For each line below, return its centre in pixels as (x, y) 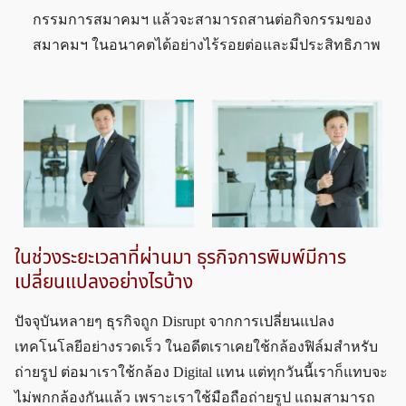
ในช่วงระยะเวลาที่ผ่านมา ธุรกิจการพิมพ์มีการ (180, 257)
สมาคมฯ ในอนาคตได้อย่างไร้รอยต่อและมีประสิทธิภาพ (207, 45)
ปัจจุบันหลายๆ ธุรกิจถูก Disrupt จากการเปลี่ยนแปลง (174, 321)
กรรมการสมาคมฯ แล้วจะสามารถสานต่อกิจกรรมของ (203, 20)
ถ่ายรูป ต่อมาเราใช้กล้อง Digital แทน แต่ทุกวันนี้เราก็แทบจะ (201, 372)
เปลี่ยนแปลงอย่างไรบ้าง (104, 282)
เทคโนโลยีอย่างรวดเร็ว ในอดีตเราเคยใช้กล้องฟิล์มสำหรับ (196, 346)
